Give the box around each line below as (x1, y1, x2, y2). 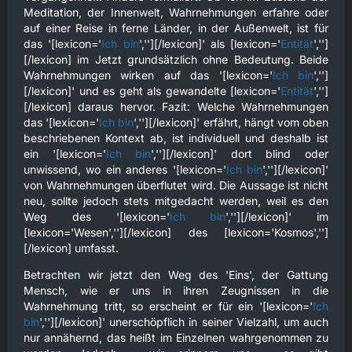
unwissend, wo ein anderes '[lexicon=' (24, 163, 226, 176)
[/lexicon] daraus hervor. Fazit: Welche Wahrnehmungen (24, 100, 328, 113)
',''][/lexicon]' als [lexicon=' (138, 37, 280, 50)
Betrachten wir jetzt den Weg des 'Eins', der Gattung (24, 268, 328, 281)
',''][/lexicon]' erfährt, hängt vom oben (134, 115, 329, 129)
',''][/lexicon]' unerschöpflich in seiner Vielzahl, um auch (39, 315, 328, 328)
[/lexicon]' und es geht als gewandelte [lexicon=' (24, 84, 280, 97)
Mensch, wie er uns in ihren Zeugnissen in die (24, 284, 328, 297)
